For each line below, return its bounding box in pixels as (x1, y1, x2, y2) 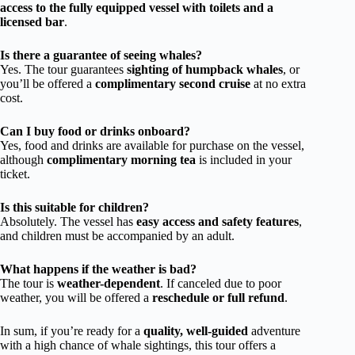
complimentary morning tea (47, 153, 196, 167)
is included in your (196, 153, 292, 167)
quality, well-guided (143, 324, 248, 338)
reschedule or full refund (152, 291, 284, 305)
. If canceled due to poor (160, 277, 281, 291)
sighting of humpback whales (127, 63, 283, 77)
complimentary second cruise (95, 77, 250, 91)
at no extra (250, 77, 306, 91)
